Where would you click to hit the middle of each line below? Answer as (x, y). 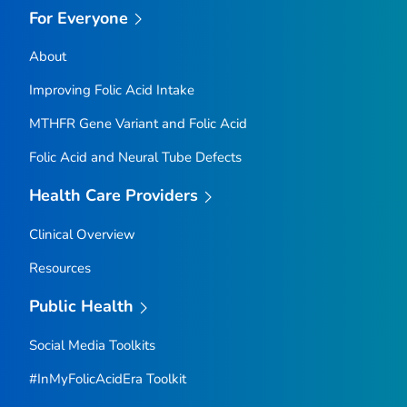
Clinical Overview (82, 235)
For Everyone (79, 18)
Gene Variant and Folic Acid (161, 124)
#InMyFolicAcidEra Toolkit (107, 378)
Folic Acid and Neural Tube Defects (135, 158)
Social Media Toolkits (92, 345)
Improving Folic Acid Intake (111, 90)
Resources (60, 268)
